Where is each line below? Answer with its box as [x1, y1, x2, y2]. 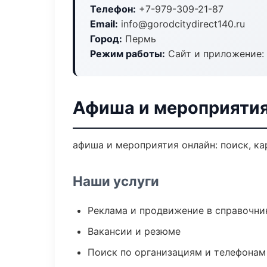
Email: [90, 18, 118, 30]
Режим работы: [90, 48, 165, 60]
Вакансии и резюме [88, 225, 181, 237]
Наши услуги [73, 173, 159, 189]
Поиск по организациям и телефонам [88, 246, 266, 258]
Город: [90, 33, 122, 45]
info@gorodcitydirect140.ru [118, 18, 245, 30]
